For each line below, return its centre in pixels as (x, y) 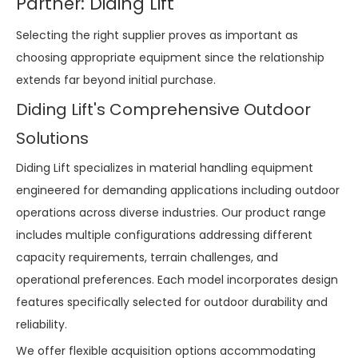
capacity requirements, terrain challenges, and (147, 257)
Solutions (52, 138)
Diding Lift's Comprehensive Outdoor (163, 109)
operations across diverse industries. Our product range (171, 212)
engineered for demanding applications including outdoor (178, 190)
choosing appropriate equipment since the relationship (170, 57)
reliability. (42, 324)
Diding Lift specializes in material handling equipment (165, 167)
